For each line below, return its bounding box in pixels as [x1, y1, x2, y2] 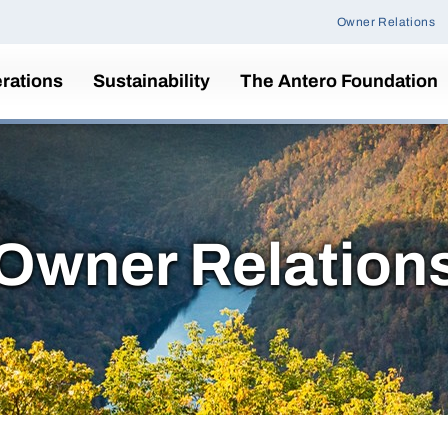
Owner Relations [336, 14, 436, 29]
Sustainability [93, 71, 210, 91]
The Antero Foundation [240, 71, 438, 91]
